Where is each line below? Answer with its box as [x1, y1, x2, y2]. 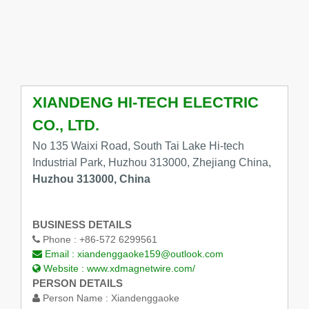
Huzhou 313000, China [32, 173, 150, 186]
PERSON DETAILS [32, 277, 123, 290]
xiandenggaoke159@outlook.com [77, 248, 223, 260]
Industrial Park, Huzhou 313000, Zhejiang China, [32, 157, 271, 169]
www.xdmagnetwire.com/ [86, 263, 195, 275]
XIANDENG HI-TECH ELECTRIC [32, 94, 259, 112]
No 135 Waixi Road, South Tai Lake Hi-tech [32, 140, 244, 152]
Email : [41, 248, 77, 260]
